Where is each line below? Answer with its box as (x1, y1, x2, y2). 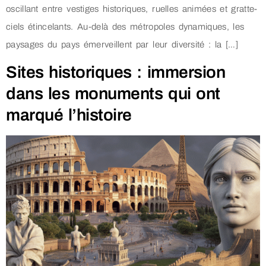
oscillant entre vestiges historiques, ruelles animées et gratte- (6, 4, 258, 14)
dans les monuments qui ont (6, 84, 220, 103)
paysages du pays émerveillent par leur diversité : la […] (6, 39, 238, 49)
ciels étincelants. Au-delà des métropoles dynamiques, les (6, 21, 245, 31)
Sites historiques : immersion (6, 63, 226, 82)
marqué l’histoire (6, 106, 132, 125)
